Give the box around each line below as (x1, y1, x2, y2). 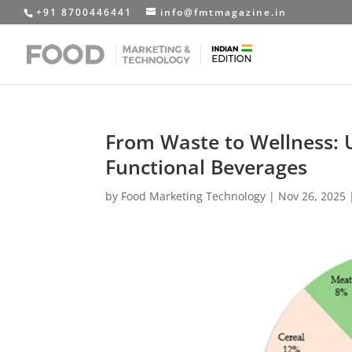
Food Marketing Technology (121, 189, 266, 203)
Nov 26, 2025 (278, 189, 346, 203)
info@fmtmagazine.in (160, 5, 287, 19)
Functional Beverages (105, 153, 308, 180)
